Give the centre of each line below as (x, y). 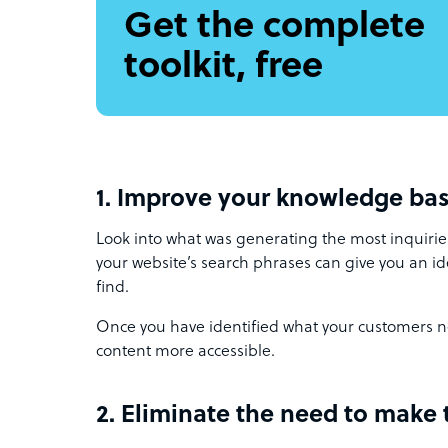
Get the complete (274, 28)
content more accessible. (187, 352)
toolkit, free (223, 68)
